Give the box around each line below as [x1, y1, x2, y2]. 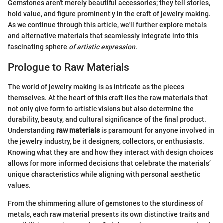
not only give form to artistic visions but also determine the [8, 104, 194, 112]
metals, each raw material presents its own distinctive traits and [8, 210, 210, 218]
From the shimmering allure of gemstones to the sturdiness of [8, 199, 203, 207]
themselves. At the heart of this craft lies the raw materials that [8, 93, 208, 102]
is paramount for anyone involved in [100, 126, 214, 134]
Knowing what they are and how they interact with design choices [8, 148, 213, 156]
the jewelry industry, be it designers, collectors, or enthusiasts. [8, 137, 204, 145]
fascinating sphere [8, 43, 69, 51]
